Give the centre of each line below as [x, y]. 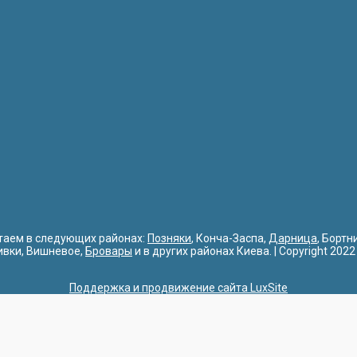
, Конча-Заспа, [230, 238]
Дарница [293, 238]
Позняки [169, 238]
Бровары [109, 251]
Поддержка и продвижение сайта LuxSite [178, 287]
